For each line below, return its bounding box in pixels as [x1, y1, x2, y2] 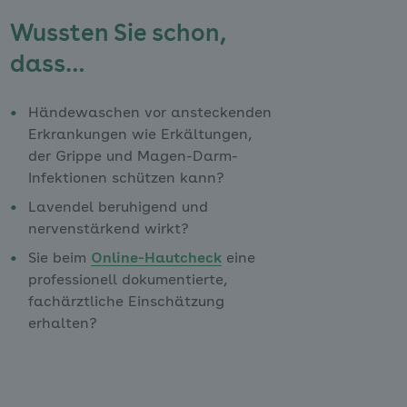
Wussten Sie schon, [9, 23, 225, 46]
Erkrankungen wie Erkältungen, [27, 128, 252, 143]
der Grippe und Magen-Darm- [27, 150, 238, 164]
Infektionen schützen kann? [27, 172, 224, 186]
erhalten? [27, 317, 97, 332]
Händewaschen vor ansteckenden [27, 106, 272, 121]
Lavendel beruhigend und [27, 201, 208, 215]
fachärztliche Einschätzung [27, 295, 224, 310]
